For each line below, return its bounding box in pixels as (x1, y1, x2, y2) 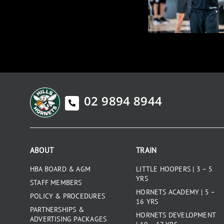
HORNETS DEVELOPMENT (136, 210, 216, 219)
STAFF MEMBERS (29, 177, 82, 187)
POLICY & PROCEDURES (29, 191, 105, 200)
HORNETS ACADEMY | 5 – (136, 187, 215, 196)
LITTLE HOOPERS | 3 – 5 (136, 164, 212, 173)
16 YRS (136, 196, 158, 206)
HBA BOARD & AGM (29, 164, 91, 173)
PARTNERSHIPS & (29, 204, 84, 214)
